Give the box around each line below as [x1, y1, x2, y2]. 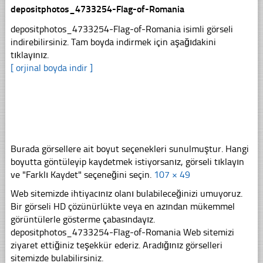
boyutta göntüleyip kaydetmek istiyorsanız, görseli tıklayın [10, 156, 244, 167]
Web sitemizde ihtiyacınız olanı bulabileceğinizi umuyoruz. [10, 187, 242, 199]
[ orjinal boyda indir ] [10, 62, 93, 73]
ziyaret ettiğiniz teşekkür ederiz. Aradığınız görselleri [10, 239, 222, 251]
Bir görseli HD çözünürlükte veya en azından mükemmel [10, 200, 235, 212]
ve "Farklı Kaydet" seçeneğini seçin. [10, 168, 154, 180]
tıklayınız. [10, 49, 49, 60]
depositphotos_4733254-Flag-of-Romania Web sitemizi [10, 226, 234, 238]
